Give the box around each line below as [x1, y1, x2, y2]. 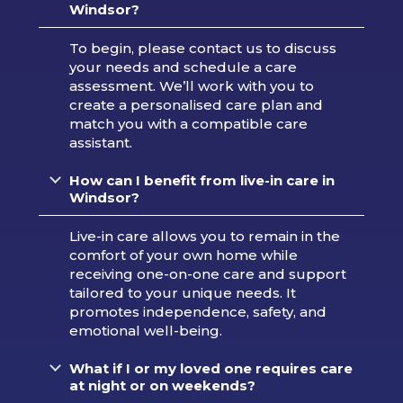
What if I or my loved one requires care [68, 360, 353, 378]
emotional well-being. [68, 322, 222, 340]
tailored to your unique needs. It [68, 284, 296, 302]
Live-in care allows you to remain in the [68, 228, 340, 246]
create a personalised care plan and [68, 96, 323, 114]
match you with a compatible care [68, 115, 308, 133]
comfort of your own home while [68, 246, 298, 264]
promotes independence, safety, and [68, 303, 327, 321]
